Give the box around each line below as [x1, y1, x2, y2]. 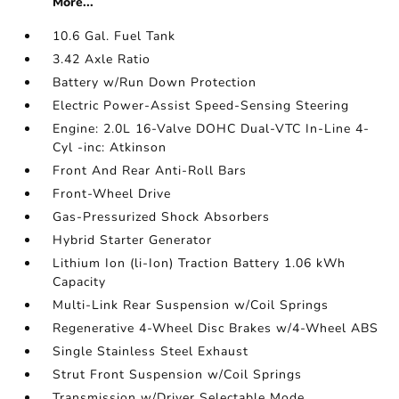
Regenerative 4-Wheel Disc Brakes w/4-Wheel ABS [53, 320, 379, 337]
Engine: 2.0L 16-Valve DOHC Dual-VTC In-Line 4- [53, 120, 370, 137]
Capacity [53, 273, 107, 290]
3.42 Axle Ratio [53, 51, 151, 68]
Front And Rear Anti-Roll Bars [53, 162, 248, 179]
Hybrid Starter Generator [53, 232, 213, 248]
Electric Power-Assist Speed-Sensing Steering [53, 97, 350, 114]
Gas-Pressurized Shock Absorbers [53, 208, 271, 225]
